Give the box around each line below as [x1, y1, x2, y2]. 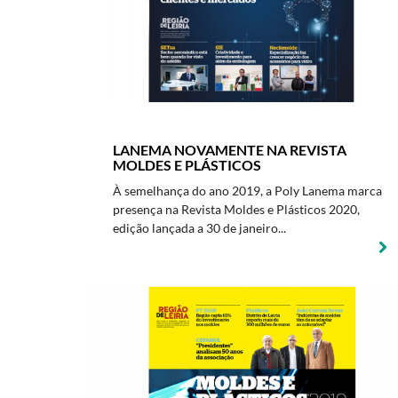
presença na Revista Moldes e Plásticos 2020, [113, 202, 360, 217]
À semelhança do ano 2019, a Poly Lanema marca [113, 183, 382, 198]
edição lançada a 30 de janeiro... [113, 220, 286, 235]
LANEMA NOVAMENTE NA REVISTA [113, 141, 346, 158]
